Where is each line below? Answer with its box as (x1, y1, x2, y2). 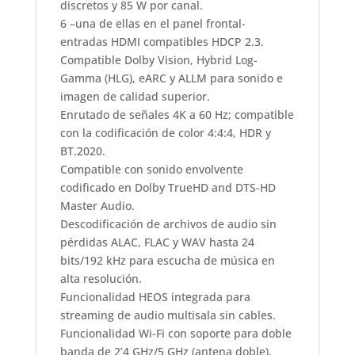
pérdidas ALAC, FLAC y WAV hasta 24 (59, 234, 254, 250)
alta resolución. (59, 270, 142, 286)
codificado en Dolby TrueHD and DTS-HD (59, 179, 276, 195)
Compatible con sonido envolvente (59, 161, 243, 177)
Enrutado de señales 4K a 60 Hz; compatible (59, 106, 294, 122)
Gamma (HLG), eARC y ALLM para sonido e (59, 70, 283, 86)
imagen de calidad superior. (59, 88, 210, 104)
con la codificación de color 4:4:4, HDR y (59, 124, 271, 140)
